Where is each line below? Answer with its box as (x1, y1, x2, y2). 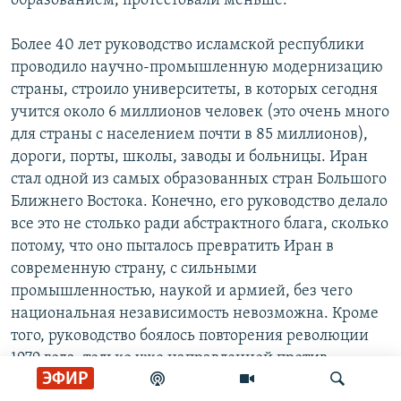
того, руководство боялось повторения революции (11, 328, 369, 346)
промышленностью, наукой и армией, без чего (11, 283, 353, 301)
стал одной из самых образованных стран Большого (11, 171, 387, 189)
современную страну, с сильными (11, 260, 257, 278)
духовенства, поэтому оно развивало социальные (11, 372, 367, 390)
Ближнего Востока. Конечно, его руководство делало (11, 193, 388, 211)
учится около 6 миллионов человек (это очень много (11, 104, 389, 122)
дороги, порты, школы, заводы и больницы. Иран (11, 149, 368, 166)
